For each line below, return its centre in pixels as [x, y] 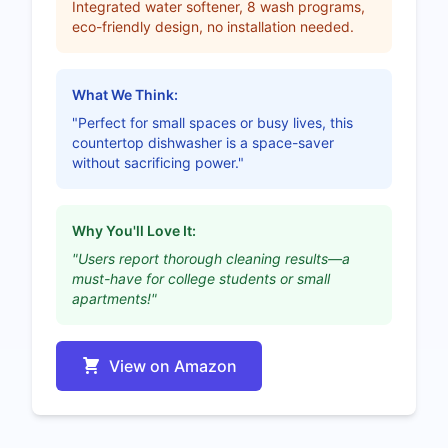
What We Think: [125, 94]
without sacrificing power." [158, 162]
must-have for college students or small [201, 278]
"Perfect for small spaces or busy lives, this [212, 122]
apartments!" [114, 298]
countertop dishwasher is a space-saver [203, 142]
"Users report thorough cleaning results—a [211, 258]
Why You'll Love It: [134, 230]
